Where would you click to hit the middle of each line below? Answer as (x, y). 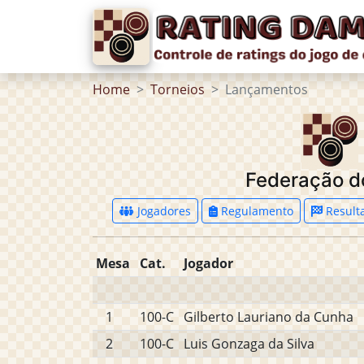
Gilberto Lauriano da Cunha (269, 317)
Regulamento (256, 211)
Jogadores (162, 211)
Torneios (178, 89)
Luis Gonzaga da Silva (249, 344)
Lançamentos (266, 89)
